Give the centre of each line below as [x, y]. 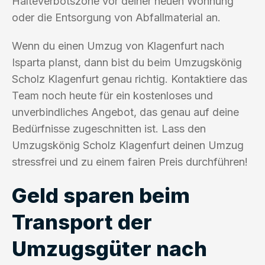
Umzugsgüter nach [109, 248]
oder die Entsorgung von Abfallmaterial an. [116, 17]
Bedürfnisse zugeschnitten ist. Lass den [109, 128]
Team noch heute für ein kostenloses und [112, 95]
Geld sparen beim [101, 195]
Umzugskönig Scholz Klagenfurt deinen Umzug [128, 145]
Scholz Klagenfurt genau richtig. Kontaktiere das [130, 79]
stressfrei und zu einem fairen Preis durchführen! [130, 161]
